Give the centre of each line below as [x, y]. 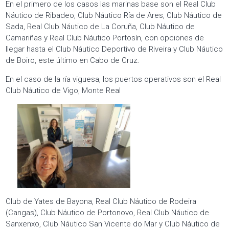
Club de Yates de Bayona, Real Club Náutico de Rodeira [101, 202]
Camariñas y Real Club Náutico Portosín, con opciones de [105, 38]
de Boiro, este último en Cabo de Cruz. [73, 60]
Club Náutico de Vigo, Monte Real [63, 90]
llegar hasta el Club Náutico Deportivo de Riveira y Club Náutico [114, 49]
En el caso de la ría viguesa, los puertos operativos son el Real [113, 79]
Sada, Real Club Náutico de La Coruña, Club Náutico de [100, 26]
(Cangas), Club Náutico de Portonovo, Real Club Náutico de [108, 213]
